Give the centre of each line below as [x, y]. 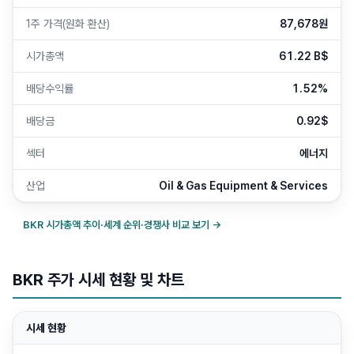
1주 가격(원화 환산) [68, 24]
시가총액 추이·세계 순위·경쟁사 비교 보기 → [132, 224]
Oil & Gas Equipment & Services [243, 186]
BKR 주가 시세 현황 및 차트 [98, 280]
